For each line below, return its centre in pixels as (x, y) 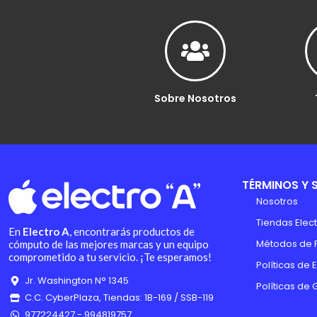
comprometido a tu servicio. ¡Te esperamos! (110, 257)
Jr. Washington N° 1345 (76, 281)
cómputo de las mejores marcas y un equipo (109, 244)
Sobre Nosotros (195, 99)
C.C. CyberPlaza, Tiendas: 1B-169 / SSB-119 (119, 298)
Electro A (46, 232)
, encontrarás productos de (132, 232)
